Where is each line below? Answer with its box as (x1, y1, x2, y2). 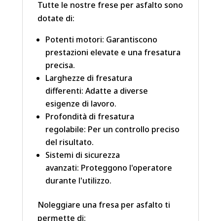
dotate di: (37, 13, 74, 24)
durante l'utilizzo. (45, 175, 111, 186)
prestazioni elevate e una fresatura (45, 47, 181, 58)
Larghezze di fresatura (45, 73, 132, 84)
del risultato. (45, 137, 94, 148)
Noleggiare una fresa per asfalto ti (37, 199, 170, 211)
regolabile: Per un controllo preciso (45, 124, 180, 135)
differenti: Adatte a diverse (45, 85, 148, 97)
